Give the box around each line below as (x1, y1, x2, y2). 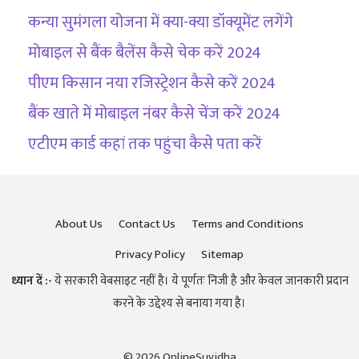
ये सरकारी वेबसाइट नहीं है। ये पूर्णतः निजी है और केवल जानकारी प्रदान (51, 271, 349, 292)
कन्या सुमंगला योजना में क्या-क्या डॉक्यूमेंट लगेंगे (28, 9, 293, 37)
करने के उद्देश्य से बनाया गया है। (113, 293, 246, 314)
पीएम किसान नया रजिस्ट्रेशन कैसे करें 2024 (28, 70, 276, 98)
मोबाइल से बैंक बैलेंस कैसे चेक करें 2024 (28, 39, 261, 67)
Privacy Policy (115, 244, 185, 265)
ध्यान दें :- (10, 271, 52, 292)
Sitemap (201, 244, 244, 265)
